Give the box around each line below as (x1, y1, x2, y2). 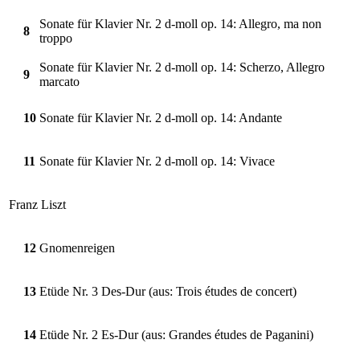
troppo (39, 31, 72, 45)
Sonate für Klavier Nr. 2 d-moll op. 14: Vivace (39, 153, 275, 168)
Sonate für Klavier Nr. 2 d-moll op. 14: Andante (39, 110, 282, 125)
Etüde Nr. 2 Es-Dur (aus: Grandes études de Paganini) (39, 327, 313, 342)
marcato (39, 74, 80, 88)
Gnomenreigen (39, 240, 115, 255)
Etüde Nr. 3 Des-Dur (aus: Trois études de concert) (39, 284, 297, 298)
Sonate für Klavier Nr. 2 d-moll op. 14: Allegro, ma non (39, 16, 321, 31)
